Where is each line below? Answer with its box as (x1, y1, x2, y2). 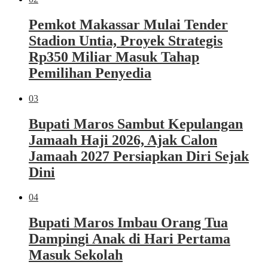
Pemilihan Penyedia (29, 65, 151, 81)
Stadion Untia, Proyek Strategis (29, 32, 223, 48)
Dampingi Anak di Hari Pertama (29, 231, 230, 247)
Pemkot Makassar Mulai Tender (29, 16, 228, 32)
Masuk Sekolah (29, 247, 123, 263)
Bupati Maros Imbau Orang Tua (29, 215, 228, 231)
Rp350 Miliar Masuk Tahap (29, 48, 199, 65)
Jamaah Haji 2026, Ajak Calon (29, 132, 217, 148)
